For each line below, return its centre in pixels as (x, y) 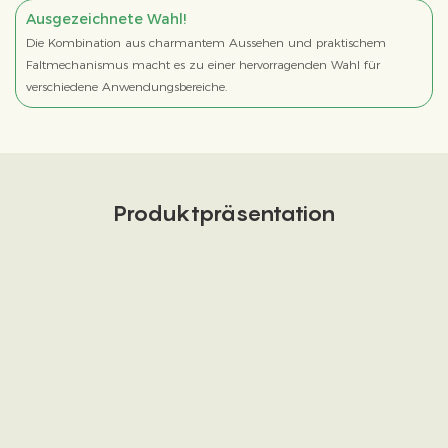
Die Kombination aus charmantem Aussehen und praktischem (205, 43)
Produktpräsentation (224, 212)
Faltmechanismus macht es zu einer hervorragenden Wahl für (202, 65)
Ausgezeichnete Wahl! (105, 19)
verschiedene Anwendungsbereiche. (126, 87)
